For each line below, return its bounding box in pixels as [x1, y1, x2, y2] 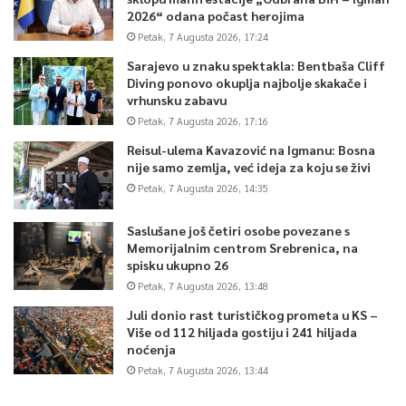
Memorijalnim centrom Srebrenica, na [127, 238, 358, 256]
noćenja [127, 340, 176, 357]
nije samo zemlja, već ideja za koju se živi [127, 158, 371, 175]
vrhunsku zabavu [127, 91, 227, 108]
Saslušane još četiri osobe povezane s [127, 221, 350, 238]
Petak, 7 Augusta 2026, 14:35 [138, 180, 268, 195]
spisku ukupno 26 [127, 256, 228, 273]
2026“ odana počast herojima [127, 6, 304, 24]
